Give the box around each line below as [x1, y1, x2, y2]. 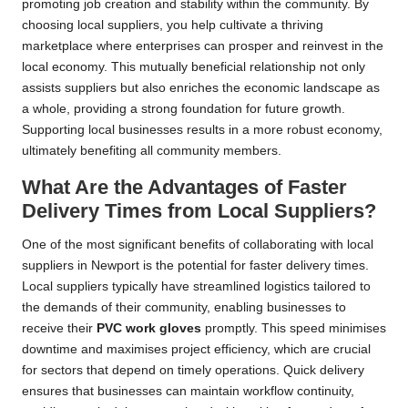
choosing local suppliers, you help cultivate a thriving [22, 17, 323, 32]
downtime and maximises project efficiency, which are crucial [22, 342, 371, 356]
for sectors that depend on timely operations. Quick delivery [22, 362, 364, 377]
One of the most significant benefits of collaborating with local [22, 237, 373, 251]
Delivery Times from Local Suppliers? [22, 199, 376, 222]
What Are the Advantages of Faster [22, 175, 347, 199]
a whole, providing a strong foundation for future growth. [22, 101, 345, 116]
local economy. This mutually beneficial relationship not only [22, 59, 365, 74]
